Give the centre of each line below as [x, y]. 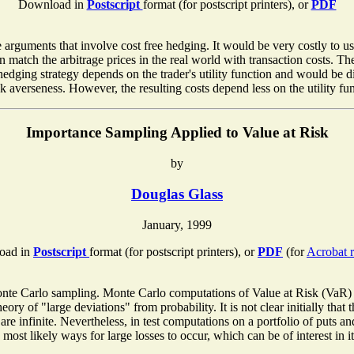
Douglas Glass [177, 194]
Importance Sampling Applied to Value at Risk [177, 133]
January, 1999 [177, 224]
